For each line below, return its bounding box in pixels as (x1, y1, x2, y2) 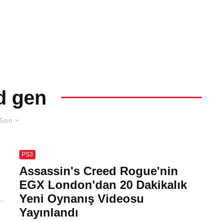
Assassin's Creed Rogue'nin (19, 164, 178, 178)
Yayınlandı (19, 206, 78, 219)
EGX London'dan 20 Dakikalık (19, 178, 187, 191)
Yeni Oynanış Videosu (19, 192, 144, 205)
